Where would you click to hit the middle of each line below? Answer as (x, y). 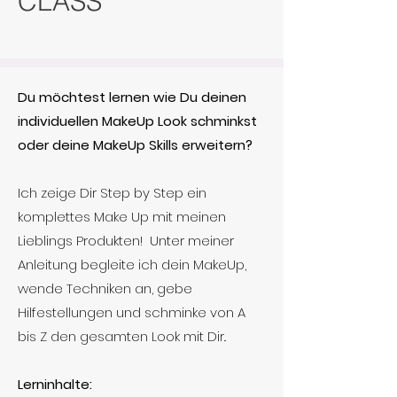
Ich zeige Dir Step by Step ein (112, 193)
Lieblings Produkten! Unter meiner (126, 241)
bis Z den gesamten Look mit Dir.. (122, 336)
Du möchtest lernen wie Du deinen (132, 97)
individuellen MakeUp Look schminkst (137, 121)
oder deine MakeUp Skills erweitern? (135, 145)
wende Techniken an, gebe (105, 288)
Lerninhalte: (55, 384)
